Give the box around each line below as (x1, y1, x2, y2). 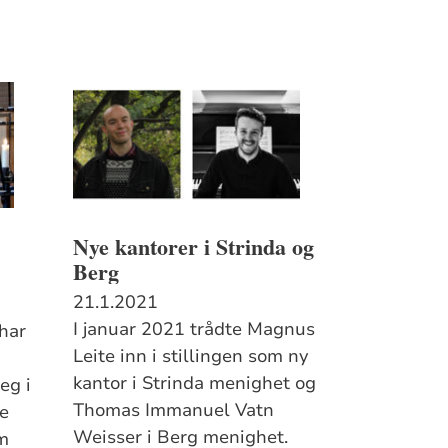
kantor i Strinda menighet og (72, 370, 316, 395)
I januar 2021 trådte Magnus (72, 316, 315, 341)
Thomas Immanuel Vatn (72, 397, 274, 422)
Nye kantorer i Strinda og (72, 229, 314, 263)
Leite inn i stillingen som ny (72, 343, 309, 368)
